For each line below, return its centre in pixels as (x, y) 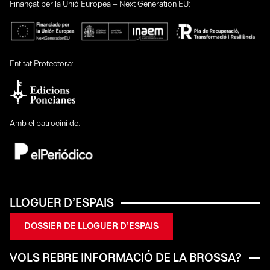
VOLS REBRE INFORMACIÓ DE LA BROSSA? (126, 259)
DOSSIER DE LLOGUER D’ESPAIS (91, 227)
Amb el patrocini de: (45, 124)
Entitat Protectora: (42, 64)
